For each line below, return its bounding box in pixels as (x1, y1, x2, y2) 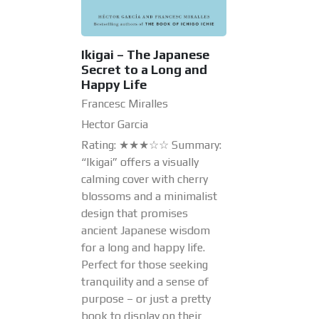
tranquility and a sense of (81, 274, 209, 288)
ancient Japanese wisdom (81, 223, 210, 237)
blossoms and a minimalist (81, 189, 217, 203)
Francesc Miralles (81, 96, 168, 110)
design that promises (81, 206, 188, 220)
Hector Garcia (81, 117, 148, 131)
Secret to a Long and (81, 61, 207, 77)
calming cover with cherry (81, 172, 208, 186)
